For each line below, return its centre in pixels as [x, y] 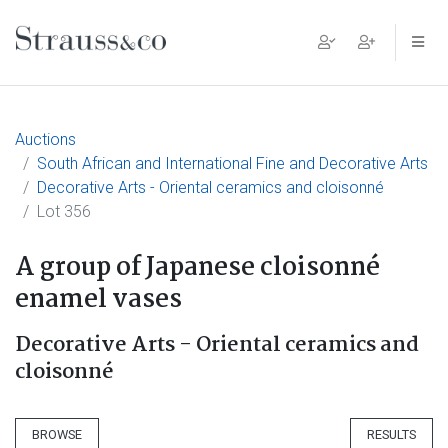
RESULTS [391, 434]
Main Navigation [124, 58]
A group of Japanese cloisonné [197, 268]
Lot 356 [64, 211]
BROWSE [57, 434]
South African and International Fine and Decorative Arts [232, 163]
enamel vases [98, 300]
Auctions [45, 139]
